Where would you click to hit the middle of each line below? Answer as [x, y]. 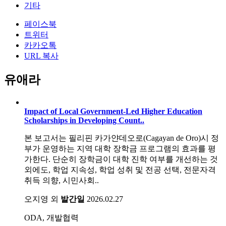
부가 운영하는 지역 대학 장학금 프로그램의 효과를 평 [120, 148]
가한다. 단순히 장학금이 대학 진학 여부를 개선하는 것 [121, 159]
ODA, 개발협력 [51, 217]
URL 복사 [41, 56]
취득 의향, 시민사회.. [62, 180]
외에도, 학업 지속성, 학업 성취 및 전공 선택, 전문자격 [120, 169]
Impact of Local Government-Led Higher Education [113, 111]
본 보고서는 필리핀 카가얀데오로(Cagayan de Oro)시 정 [122, 138]
